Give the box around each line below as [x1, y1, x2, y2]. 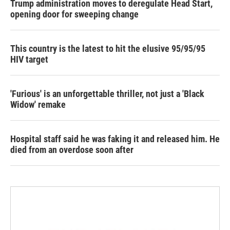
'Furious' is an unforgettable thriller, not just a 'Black [10, 88, 204, 100]
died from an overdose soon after [10, 144, 133, 156]
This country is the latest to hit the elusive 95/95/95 [10, 43, 205, 54]
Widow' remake [10, 99, 66, 110]
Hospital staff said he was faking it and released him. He [10, 133, 220, 145]
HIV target [10, 54, 48, 65]
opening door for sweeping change [10, 9, 139, 20]
